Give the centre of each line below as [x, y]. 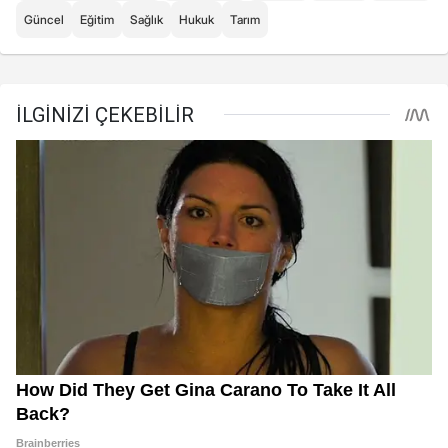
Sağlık [146, 20]
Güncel [44, 20]
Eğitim [97, 20]
